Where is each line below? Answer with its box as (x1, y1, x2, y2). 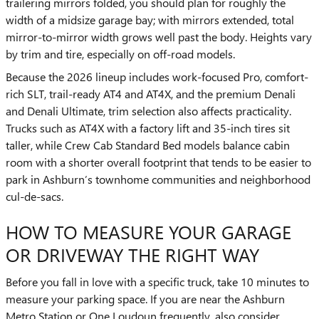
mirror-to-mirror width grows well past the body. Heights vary (6, 29, 312, 44)
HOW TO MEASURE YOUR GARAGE (6, 219, 291, 244)
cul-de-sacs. (6, 189, 63, 204)
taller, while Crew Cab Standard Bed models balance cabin (6, 137, 290, 152)
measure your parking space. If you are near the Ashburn (6, 291, 285, 306)
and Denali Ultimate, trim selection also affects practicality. (6, 103, 291, 118)
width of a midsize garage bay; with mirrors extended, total (6, 12, 294, 27)
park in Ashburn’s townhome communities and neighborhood (6, 172, 310, 187)
